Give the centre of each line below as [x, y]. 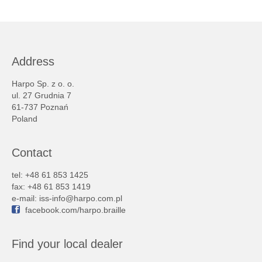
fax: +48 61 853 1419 [51, 187]
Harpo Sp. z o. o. [43, 84]
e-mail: [25, 198]
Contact [32, 153]
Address [33, 61]
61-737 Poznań [40, 107]
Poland [25, 119]
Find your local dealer [67, 244]
